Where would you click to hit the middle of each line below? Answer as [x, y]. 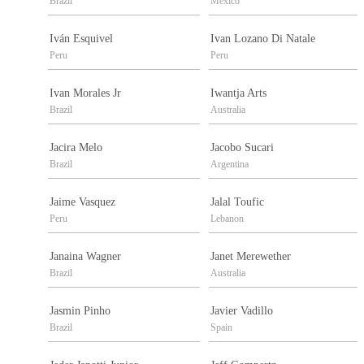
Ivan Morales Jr [85, 93]
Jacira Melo [76, 148]
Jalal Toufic [237, 202]
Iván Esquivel [81, 39]
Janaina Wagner [85, 257]
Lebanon [227, 219]
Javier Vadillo [242, 311]
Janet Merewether [251, 257]
